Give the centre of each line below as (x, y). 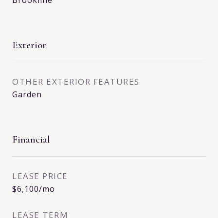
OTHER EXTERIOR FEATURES (76, 82)
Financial (31, 140)
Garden (27, 95)
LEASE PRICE (40, 176)
